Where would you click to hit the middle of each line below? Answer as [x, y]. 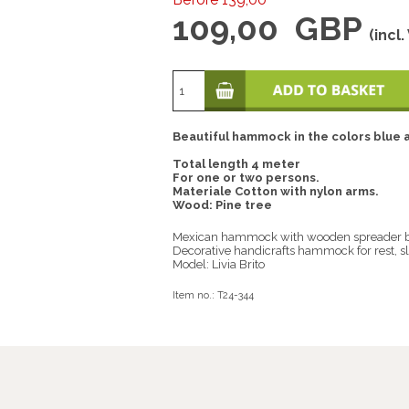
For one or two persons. [246, 177]
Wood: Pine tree [222, 204]
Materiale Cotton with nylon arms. [275, 191]
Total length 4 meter [236, 163]
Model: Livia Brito [218, 264]
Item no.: [194, 295]
